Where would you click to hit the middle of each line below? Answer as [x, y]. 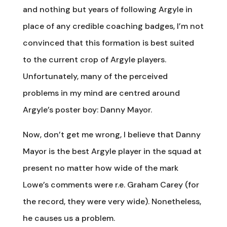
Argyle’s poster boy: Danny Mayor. [87, 109]
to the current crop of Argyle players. [94, 59]
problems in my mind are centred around [101, 93]
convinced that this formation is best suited [108, 43]
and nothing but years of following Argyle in [107, 9]
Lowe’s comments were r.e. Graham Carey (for [111, 184]
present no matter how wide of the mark [100, 168]
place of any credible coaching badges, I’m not [113, 26]
